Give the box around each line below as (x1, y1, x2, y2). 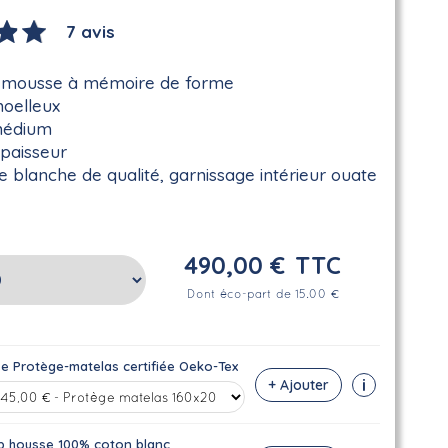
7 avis (66, 21, 116, 42)
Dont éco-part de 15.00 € (186, 290, 339, 300)
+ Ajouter (267, 375, 329, 394)
